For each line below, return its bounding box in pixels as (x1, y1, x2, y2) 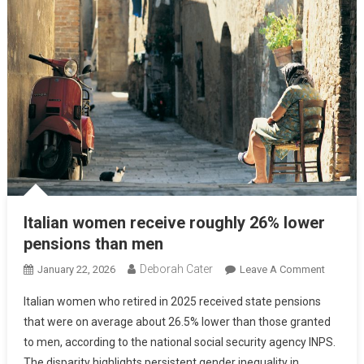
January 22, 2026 (37, 262, 115, 275)
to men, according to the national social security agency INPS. (23, 335, 336, 349)
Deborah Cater (139, 262, 213, 275)
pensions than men (23, 233, 163, 253)
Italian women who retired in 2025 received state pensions (23, 294, 321, 308)
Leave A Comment (239, 262, 325, 275)
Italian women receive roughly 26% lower (23, 212, 325, 232)
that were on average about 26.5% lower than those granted (23, 314, 331, 328)
